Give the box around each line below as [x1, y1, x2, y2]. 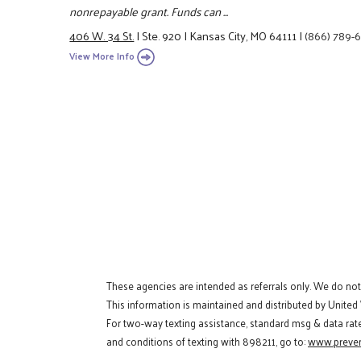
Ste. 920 [142, 25, 182, 47]
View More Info [69, 47, 135, 64]
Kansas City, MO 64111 [189, 25, 297, 47]
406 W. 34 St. [69, 25, 135, 47]
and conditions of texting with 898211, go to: [106, 331, 308, 351]
